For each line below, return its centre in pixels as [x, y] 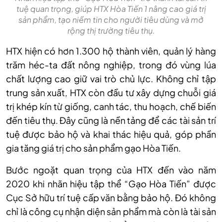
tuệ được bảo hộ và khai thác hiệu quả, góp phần [111, 134]
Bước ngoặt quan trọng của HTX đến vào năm [111, 170]
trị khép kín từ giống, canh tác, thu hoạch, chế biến [111, 107]
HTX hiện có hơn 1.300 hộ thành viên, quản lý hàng [111, 51]
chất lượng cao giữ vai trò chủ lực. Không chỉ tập [111, 79]
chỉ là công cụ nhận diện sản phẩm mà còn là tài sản [111, 212]
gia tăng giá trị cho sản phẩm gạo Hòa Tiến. [93, 148]
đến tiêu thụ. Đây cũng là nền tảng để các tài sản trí [111, 120]
